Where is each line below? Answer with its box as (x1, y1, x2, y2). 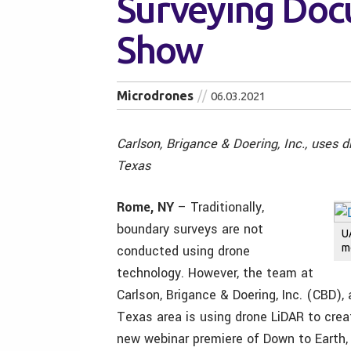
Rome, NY (117, 198, 174, 216)
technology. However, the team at (117, 264, 313, 282)
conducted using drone (117, 242, 250, 260)
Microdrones (117, 89, 194, 103)
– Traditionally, (174, 198, 264, 216)
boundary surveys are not (117, 220, 263, 238)
